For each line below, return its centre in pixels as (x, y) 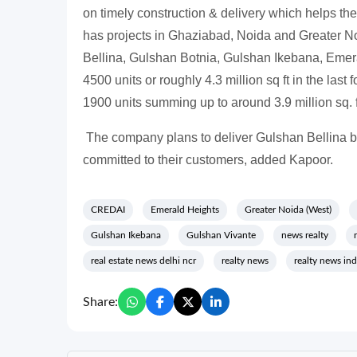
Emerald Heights (185, 210)
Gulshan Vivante (221, 235)
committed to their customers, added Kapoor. (208, 160)
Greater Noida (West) (288, 210)
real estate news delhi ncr (143, 261)
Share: (100, 302)
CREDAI (108, 210)
